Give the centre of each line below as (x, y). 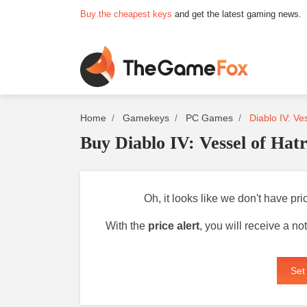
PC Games (209, 118)
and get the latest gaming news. (237, 14)
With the (127, 226)
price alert (174, 226)
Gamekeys (146, 118)
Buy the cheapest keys (126, 14)
